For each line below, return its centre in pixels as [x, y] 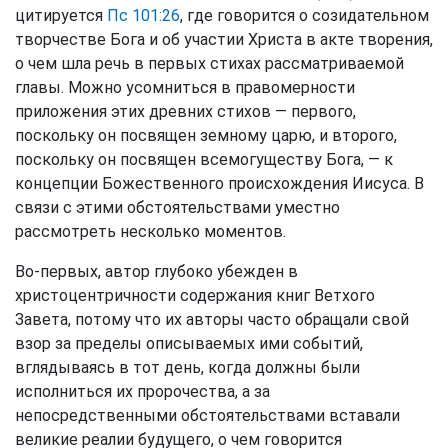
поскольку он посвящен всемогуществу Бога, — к [204, 159]
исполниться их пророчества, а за [142, 391]
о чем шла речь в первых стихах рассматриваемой [209, 63]
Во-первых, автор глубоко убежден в [156, 271]
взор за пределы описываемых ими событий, [189, 343]
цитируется [61, 15]
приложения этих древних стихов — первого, [185, 111]
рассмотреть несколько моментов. [150, 231]
